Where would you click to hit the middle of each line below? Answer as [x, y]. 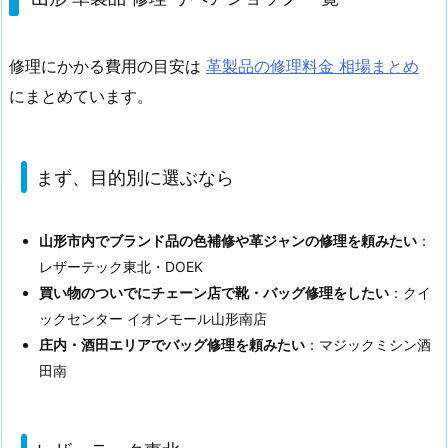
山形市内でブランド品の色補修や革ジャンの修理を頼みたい [228, 241]
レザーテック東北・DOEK [121, 267]
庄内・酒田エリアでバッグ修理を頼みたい [172, 345]
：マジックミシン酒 [368, 345]
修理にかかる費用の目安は [107, 66]
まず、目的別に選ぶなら [134, 177]
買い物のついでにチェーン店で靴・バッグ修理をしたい [214, 293]
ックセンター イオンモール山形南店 [153, 319]
